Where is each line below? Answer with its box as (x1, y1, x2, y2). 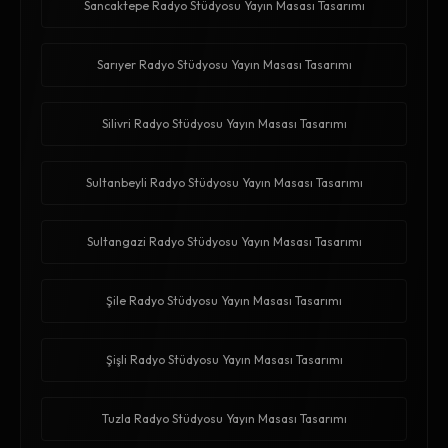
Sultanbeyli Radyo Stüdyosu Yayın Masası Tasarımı (85, 175, 363, 191)
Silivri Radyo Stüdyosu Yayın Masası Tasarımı (101, 116, 347, 132)
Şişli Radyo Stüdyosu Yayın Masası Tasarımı (105, 352, 343, 368)
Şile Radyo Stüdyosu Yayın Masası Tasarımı (106, 293, 342, 309)
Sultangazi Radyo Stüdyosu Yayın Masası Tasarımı (86, 234, 362, 250)
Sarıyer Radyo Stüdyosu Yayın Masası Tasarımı (96, 57, 352, 73)
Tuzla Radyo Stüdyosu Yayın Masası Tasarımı (101, 411, 347, 427)
